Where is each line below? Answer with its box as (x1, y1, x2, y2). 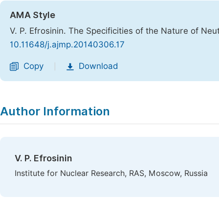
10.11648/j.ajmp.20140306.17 (10, 40, 125, 49)
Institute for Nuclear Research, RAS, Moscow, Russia (15, 169, 208, 178)
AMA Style (10, 10, 55, 20)
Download (79, 61, 118, 71)
